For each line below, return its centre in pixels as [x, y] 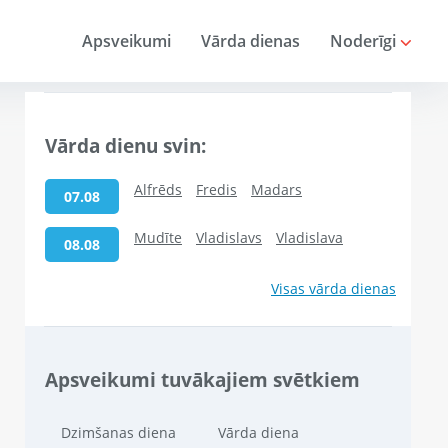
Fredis [216, 190]
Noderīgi [365, 41]
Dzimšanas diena [118, 432]
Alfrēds [158, 190]
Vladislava [309, 238]
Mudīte [158, 238]
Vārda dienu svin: [125, 145]
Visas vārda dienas [333, 289]
